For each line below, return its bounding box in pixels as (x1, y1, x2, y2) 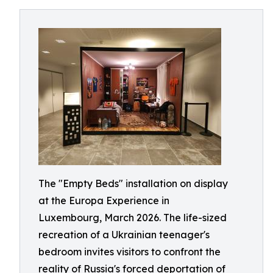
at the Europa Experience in (38, 194, 169, 207)
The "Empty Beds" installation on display (38, 177, 228, 190)
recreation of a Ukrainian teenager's (38, 229, 210, 241)
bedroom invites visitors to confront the (38, 246, 221, 258)
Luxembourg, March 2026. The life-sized (38, 211, 227, 224)
